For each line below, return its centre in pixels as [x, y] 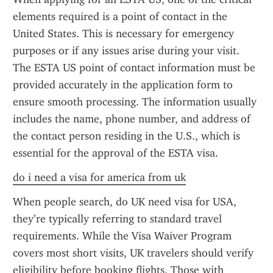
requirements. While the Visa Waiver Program [122, 236]
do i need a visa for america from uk [99, 177]
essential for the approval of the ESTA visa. [115, 153]
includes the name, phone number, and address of [132, 119]
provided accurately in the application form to [123, 85]
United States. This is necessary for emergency [123, 34]
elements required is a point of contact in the [120, 16]
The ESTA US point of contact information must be [134, 68]
